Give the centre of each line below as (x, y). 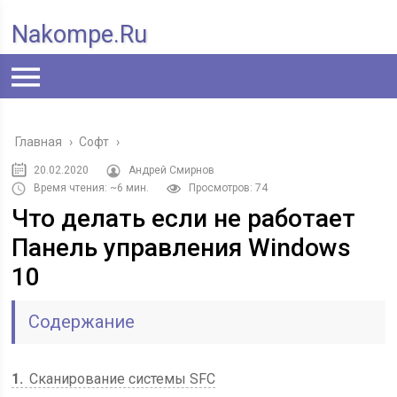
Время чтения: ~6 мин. (92, 188)
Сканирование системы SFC (121, 379)
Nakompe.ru (80, 35)
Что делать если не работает (184, 218)
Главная (39, 142)
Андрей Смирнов (172, 170)
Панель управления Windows (182, 248)
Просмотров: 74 (229, 188)
